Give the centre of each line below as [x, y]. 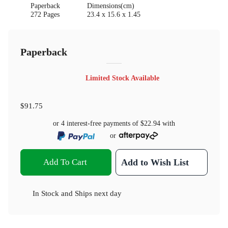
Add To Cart [65, 162]
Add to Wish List [155, 162]
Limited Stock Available [122, 78]
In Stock [46, 193]
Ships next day [98, 193]
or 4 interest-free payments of [97, 124]
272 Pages [45, 15]
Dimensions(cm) [110, 6]
